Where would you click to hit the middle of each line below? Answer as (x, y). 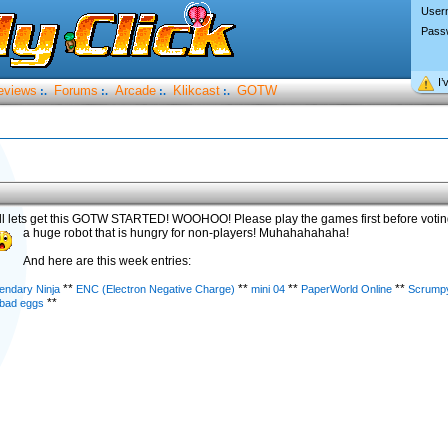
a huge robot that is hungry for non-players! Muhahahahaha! (185, 233)
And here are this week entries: (106, 261)
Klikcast (196, 90)
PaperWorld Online (347, 289)
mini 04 (269, 289)
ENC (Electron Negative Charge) (156, 289)
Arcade (135, 90)
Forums (75, 90)
